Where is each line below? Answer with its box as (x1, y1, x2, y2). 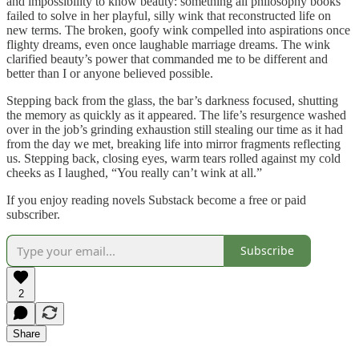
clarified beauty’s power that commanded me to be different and (6, 51, 328, 66)
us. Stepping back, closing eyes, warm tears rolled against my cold (6, 151, 341, 165)
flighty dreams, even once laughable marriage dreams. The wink (6, 37, 330, 51)
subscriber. (6, 207, 60, 221)
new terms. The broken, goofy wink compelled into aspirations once (6, 22, 350, 37)
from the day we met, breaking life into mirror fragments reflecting (6, 136, 341, 151)
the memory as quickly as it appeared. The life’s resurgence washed (6, 107, 346, 122)
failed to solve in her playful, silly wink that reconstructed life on (6, 8, 331, 22)
